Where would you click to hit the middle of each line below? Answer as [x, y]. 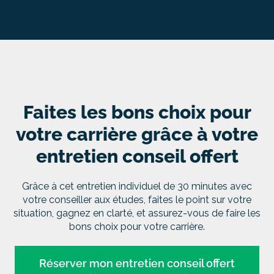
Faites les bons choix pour [137, 112]
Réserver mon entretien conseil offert [137, 263]
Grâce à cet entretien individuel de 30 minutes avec [137, 186]
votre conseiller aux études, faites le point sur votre [137, 199]
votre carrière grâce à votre [137, 134]
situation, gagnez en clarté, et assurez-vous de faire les [137, 213]
